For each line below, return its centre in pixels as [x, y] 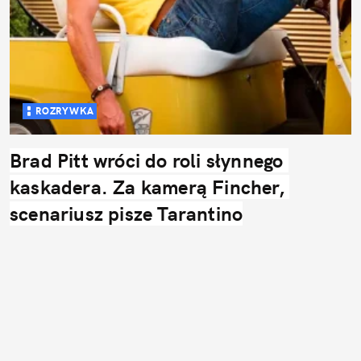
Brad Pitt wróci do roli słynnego [147, 160]
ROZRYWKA [65, 110]
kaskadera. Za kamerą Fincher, [147, 187]
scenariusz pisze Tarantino [127, 213]
